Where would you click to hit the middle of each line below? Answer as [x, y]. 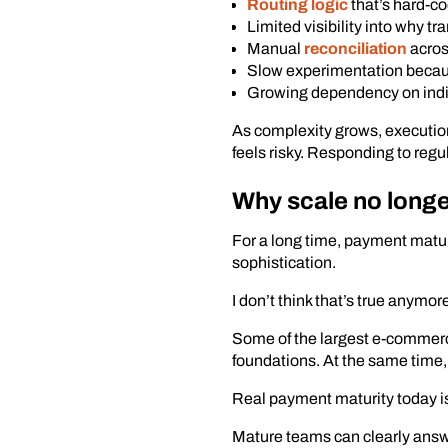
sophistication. [284, 262]
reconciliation [355, 48]
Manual [275, 48]
